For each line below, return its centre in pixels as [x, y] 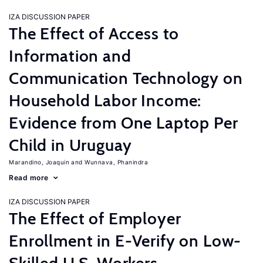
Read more [29, 178]
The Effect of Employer [95, 218]
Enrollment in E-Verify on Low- [125, 241]
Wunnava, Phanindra [116, 162]
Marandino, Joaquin [39, 162]
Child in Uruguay [70, 145]
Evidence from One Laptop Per [124, 123]
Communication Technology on [126, 78]
